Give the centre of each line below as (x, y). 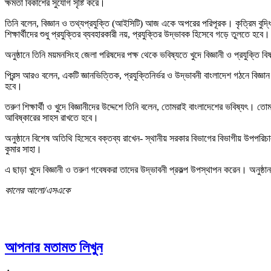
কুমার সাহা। (23, 149)
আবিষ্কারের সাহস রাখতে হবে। (52, 117)
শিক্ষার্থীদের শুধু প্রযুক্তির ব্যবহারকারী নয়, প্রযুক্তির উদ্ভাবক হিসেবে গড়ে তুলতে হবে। (137, 34)
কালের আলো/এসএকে (38, 190)
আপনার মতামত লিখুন (54, 247)
